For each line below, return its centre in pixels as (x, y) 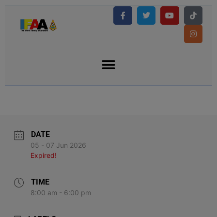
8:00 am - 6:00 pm (61, 193)
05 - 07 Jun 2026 (58, 145)
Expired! (44, 155)
